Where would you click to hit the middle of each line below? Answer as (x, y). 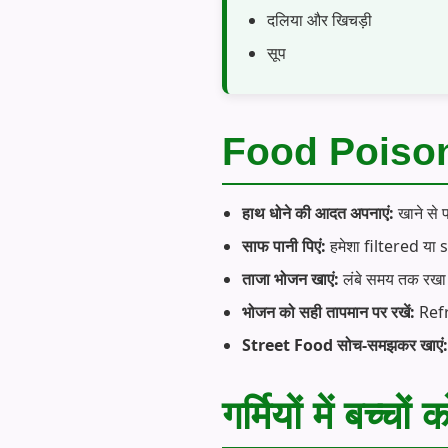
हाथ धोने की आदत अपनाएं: (318, 212)
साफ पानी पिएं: (284, 245)
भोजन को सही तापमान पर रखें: (328, 311)
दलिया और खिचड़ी (319, 19)
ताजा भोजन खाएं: (290, 278)
